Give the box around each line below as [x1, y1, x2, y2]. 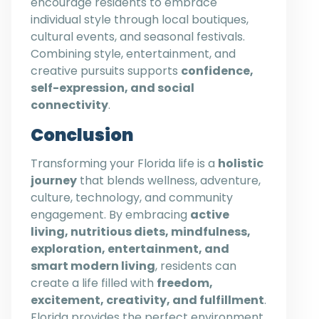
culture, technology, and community [31, 189, 233, 206]
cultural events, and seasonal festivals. [31, 28, 245, 45]
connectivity [31, 96, 108, 113]
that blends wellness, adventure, [77, 172, 261, 189]
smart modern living [31, 257, 155, 274]
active [190, 206, 229, 223]
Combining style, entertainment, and [31, 45, 236, 62]
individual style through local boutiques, [31, 11, 249, 28]
